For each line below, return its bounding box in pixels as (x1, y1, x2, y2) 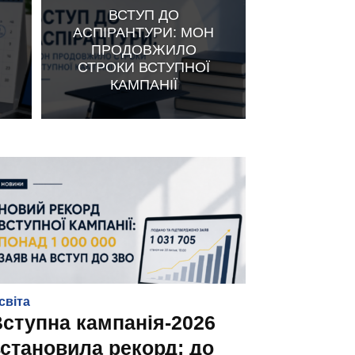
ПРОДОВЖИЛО (90, 41, 197, 58)
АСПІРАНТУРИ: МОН (73, 24, 214, 40)
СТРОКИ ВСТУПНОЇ (77, 59, 210, 75)
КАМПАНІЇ (109, 76, 177, 93)
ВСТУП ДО (108, 6, 179, 23)
